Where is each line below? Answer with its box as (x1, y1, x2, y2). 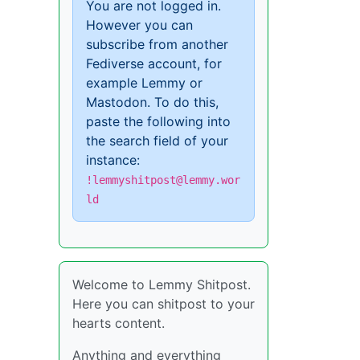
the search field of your (86, 132, 228, 149)
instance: (86, 151, 140, 168)
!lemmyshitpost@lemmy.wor (86, 173, 240, 186)
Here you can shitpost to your (72, 295, 255, 312)
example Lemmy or (86, 74, 202, 91)
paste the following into (86, 112, 231, 129)
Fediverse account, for (86, 55, 222, 72)
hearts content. (72, 314, 165, 331)
